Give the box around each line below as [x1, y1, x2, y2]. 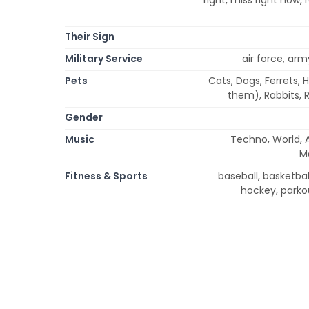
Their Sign [65, 29, 114, 43]
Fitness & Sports [65, 168, 148, 183]
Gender [65, 110, 103, 124]
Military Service [65, 51, 143, 66]
